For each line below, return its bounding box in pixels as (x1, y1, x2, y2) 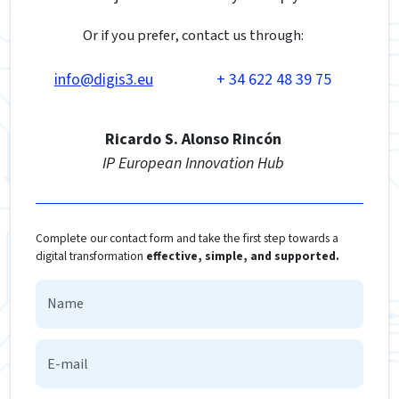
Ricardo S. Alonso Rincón (104, 127, 281, 151)
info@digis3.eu (53, 68, 153, 91)
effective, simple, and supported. (146, 247, 339, 265)
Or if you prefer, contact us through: (82, 24, 304, 46)
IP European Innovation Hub (102, 151, 284, 175)
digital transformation (36, 247, 146, 265)
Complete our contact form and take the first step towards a (36, 229, 338, 247)
